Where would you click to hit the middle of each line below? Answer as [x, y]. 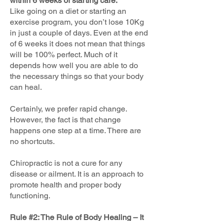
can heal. [26, 87]
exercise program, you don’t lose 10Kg [77, 22]
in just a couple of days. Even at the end [79, 33]
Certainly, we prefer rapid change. [68, 109]
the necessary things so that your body [77, 76]
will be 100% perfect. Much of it [64, 54]
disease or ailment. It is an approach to [77, 174]
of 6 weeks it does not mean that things [77, 43]
